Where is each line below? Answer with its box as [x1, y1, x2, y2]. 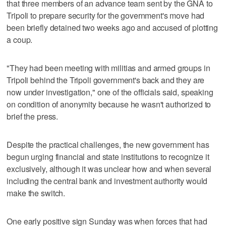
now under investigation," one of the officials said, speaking [7, 86, 213, 98]
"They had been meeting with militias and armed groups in [7, 62, 210, 74]
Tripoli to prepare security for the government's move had [7, 9, 205, 21]
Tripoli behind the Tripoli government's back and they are [7, 74, 205, 86]
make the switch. [7, 187, 66, 199]
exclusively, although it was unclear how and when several [7, 162, 212, 175]
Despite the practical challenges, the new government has [7, 138, 209, 150]
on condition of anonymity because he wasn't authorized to [7, 98, 211, 110]
